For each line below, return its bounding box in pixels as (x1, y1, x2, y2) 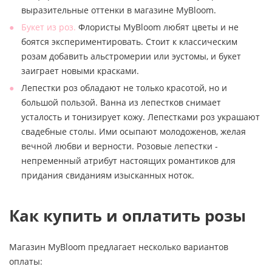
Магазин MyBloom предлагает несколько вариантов (9, 240, 228, 253)
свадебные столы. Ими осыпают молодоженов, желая (21, 125, 246, 137)
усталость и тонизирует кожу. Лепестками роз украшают (21, 110, 260, 123)
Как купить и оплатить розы (9, 204, 246, 226)
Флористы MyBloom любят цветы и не (76, 21, 239, 33)
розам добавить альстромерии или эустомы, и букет (21, 50, 241, 62)
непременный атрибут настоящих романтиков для (21, 154, 236, 166)
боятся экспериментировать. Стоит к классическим (21, 35, 237, 47)
